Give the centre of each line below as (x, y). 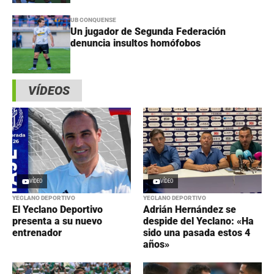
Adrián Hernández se (190, 210)
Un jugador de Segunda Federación (148, 32)
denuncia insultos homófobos (135, 43)
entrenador (37, 233)
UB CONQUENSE (93, 20)
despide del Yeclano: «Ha (198, 221)
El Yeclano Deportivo (57, 210)
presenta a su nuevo (57, 221)
